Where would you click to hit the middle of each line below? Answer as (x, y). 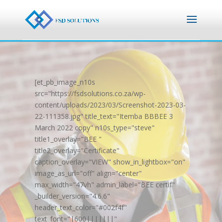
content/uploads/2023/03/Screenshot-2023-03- (110, 105)
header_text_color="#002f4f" (81, 207)
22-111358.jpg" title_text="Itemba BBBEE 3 (104, 116)
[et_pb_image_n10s (65, 82)
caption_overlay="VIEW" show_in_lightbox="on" (110, 162)
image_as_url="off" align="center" (88, 173)
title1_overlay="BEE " (68, 139)
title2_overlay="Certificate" (77, 150)
